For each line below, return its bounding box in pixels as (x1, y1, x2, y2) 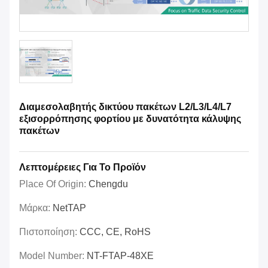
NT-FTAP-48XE (87, 251, 154, 261)
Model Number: (19, 251, 87, 261)
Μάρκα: (19, 203, 53, 214)
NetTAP (53, 203, 86, 214)
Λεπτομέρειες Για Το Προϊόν (19, 162, 146, 173)
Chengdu (89, 179, 128, 190)
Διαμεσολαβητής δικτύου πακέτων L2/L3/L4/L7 (19, 102, 232, 112)
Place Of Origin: (19, 179, 89, 190)
